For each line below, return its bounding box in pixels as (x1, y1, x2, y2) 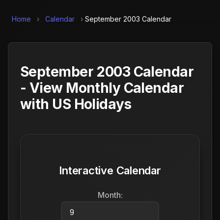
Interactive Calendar (59, 164, 161, 177)
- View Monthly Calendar (20, 79, 184, 96)
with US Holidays (20, 95, 132, 112)
